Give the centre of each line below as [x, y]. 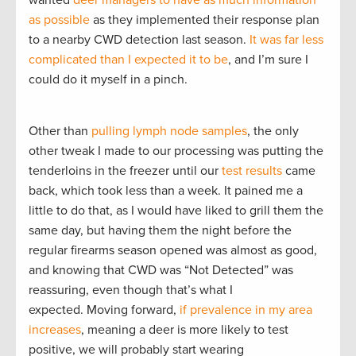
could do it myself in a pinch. [110, 79]
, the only [273, 131]
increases [55, 329]
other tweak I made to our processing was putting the [176, 151]
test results [252, 170]
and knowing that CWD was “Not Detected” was [161, 270]
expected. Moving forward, [104, 310]
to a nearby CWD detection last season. [139, 39]
